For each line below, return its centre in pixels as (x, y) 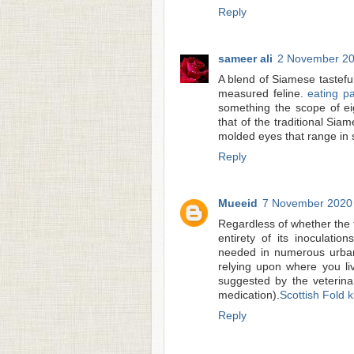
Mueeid (238, 203)
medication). (249, 295)
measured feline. (263, 94)
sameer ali (245, 59)
